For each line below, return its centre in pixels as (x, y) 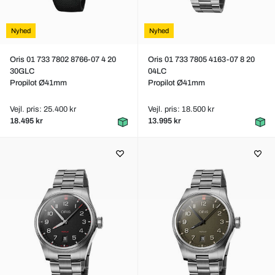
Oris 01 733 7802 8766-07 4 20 (63, 60)
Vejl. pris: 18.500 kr (181, 109)
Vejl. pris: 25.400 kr (43, 109)
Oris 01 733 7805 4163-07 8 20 (201, 60)
